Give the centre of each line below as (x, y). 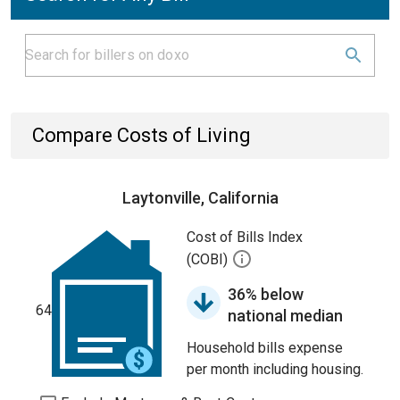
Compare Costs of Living (142, 135)
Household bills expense (265, 348)
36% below (266, 294)
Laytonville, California (200, 198)
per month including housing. (275, 369)
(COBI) (209, 260)
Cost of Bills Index (245, 237)
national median (285, 316)
